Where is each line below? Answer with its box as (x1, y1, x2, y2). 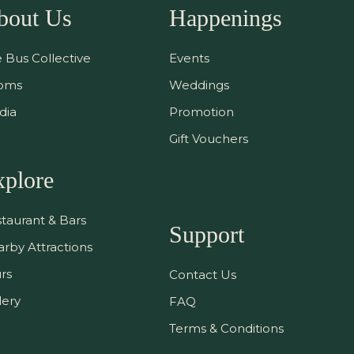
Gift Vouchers (169, 131, 248, 147)
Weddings (169, 77, 229, 93)
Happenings (169, 5, 282, 32)
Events (169, 51, 209, 66)
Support (169, 221, 244, 248)
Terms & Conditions (169, 321, 284, 337)
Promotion (169, 104, 234, 120)
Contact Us (169, 267, 236, 283)
